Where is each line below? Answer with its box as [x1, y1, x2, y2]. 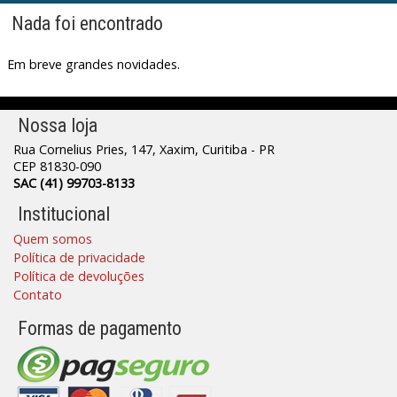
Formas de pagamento [18, 317, 182, 340]
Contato [13, 286, 62, 304]
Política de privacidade [13, 249, 145, 267]
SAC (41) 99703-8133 [13, 175, 135, 192]
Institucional [18, 203, 110, 226]
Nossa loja [18, 114, 97, 137]
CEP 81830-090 [13, 158, 101, 175]
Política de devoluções [13, 268, 144, 285]
